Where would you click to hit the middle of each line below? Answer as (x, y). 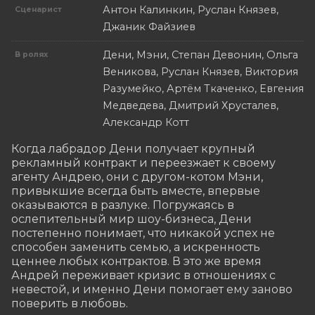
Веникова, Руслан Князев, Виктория (200, 72)
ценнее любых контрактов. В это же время (136, 262)
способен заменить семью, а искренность (136, 247)
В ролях (32, 55)
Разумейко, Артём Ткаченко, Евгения (203, 89)
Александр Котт (146, 123)
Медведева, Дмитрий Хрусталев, (191, 106)
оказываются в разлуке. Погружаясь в (123, 205)
